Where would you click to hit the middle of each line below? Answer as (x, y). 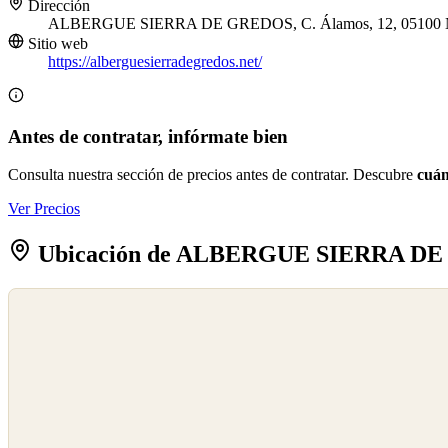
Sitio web (56, 44)
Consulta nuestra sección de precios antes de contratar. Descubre (212, 175)
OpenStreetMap (52, 321)
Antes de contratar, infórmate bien (148, 136)
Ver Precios (44, 209)
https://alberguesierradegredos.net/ (155, 62)
